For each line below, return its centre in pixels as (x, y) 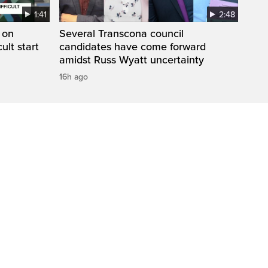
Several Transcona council (121, 33)
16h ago (74, 77)
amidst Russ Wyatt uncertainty (132, 60)
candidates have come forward (133, 46)
